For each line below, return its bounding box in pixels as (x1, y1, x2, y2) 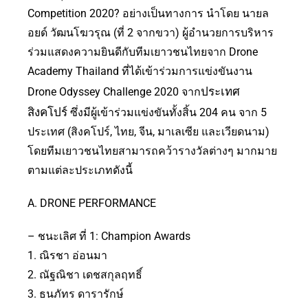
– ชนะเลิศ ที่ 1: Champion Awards (27, 230, 190, 243)
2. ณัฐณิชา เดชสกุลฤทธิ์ (27, 268, 142, 282)
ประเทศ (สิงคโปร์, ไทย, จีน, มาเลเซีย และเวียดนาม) (27, 125, 269, 139)
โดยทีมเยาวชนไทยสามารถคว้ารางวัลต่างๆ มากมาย (27, 144, 277, 158)
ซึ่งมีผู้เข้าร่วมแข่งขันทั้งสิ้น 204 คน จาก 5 (67, 106, 267, 120)
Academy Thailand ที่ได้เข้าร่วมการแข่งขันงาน (27, 65, 252, 78)
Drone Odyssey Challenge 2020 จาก (27, 85, 201, 99)
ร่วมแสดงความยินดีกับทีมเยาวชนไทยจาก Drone (27, 45, 258, 59)
